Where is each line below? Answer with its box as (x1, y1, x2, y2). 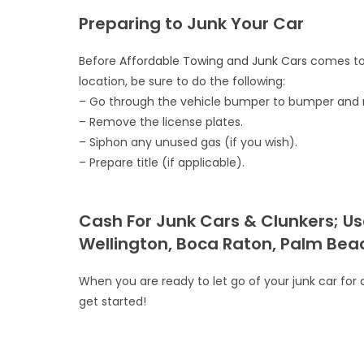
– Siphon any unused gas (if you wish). (79, 134, 298, 150)
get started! (79, 293, 147, 310)
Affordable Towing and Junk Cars (119, 53, 308, 69)
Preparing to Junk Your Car (79, 12, 305, 35)
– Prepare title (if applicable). (79, 154, 245, 171)
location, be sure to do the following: (79, 73, 286, 89)
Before (79, 53, 120, 69)
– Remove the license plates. (79, 114, 244, 130)
